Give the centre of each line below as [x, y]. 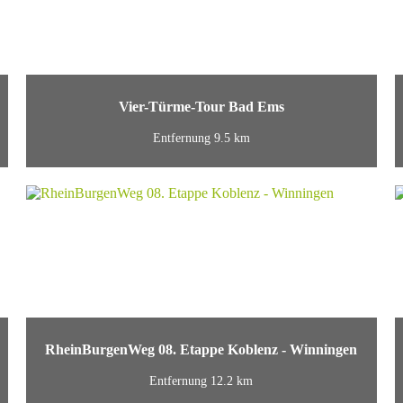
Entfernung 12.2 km [201, 381]
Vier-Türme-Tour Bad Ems [201, 107]
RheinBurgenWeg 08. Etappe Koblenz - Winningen [201, 350]
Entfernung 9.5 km [201, 138]
